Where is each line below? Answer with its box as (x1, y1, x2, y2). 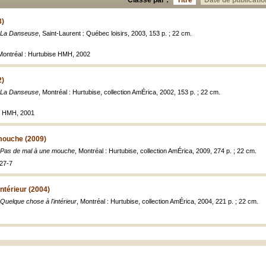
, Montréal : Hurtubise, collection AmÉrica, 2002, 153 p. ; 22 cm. (39, 88, 220, 96)
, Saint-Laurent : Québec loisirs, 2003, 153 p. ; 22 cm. (39, 30, 192, 37)
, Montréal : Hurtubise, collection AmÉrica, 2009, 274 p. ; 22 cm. (75, 147, 256, 154)
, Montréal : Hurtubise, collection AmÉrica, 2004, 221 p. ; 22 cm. (77, 198, 258, 205)
